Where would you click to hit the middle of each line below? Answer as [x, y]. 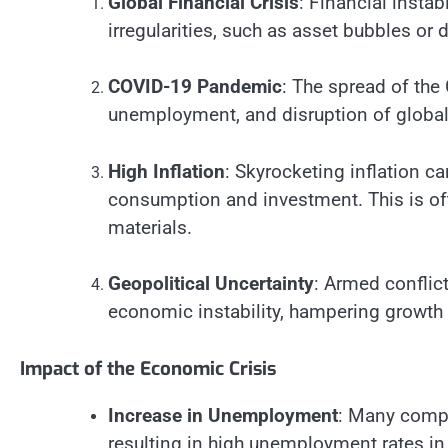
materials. [150, 227]
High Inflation [166, 171]
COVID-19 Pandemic [195, 87]
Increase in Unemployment [223, 415]
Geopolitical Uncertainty [211, 284]
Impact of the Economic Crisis [148, 368]
